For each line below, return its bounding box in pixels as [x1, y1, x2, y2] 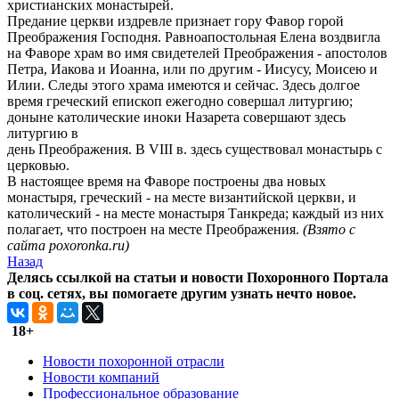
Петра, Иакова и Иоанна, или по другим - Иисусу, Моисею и [7, 61, 378, 77]
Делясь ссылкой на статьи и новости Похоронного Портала [7, 269, 388, 285]
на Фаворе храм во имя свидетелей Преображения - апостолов [7, 45, 387, 61]
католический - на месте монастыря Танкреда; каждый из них [7, 205, 384, 221]
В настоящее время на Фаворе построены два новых [7, 173, 326, 189]
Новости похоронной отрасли [43, 353, 224, 369]
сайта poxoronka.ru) [7, 237, 129, 253]
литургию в [7, 125, 78, 141]
